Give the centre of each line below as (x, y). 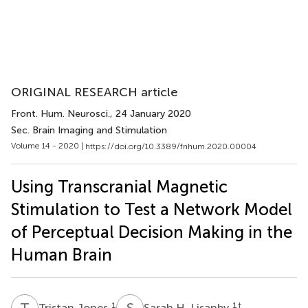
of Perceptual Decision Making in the (152, 232)
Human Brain (62, 254)
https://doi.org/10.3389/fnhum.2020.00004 (171, 146)
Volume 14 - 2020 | (48, 146)
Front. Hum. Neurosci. (60, 114)
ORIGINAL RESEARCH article (95, 92)
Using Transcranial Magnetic (119, 186)
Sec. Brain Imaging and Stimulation (89, 130)
